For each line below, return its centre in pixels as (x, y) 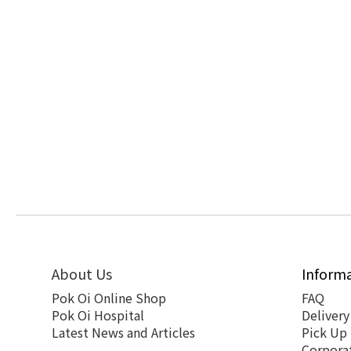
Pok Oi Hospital (98, 315)
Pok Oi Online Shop (109, 298)
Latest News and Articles (123, 332)
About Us (82, 273)
